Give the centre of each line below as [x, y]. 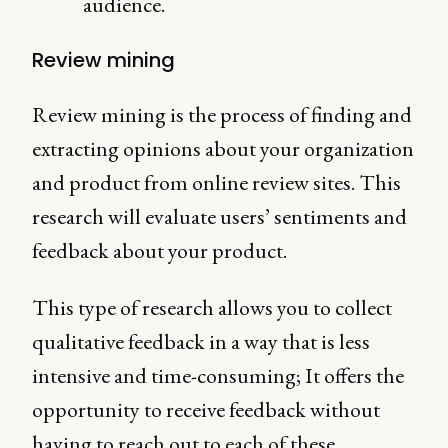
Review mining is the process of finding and [222, 114]
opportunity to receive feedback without [206, 409]
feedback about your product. [159, 250]
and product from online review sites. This [216, 182]
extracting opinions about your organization [223, 148]
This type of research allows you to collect [212, 307]
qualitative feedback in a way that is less [201, 341]
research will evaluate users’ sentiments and [219, 216]
